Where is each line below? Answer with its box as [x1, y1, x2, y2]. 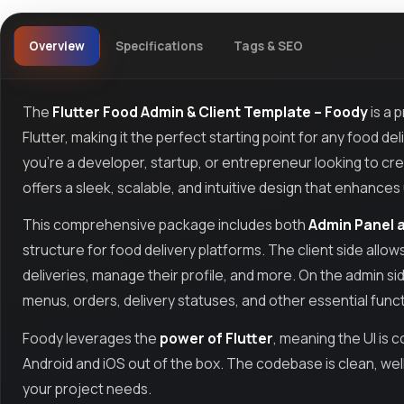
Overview [28, 38, 85, 55]
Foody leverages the [23, 327, 160, 348]
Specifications [115, 38, 203, 55]
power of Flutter [160, 327, 273, 348]
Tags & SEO [233, 38, 303, 55]
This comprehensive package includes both [23, 215, 308, 235]
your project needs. [23, 378, 151, 399]
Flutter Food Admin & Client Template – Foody [52, 101, 368, 122]
